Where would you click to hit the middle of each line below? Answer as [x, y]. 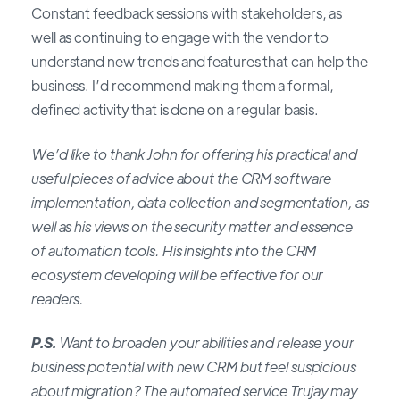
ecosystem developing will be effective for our [178, 274]
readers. [58, 298]
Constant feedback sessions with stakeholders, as [187, 13]
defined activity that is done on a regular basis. [175, 110]
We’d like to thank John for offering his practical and [194, 154]
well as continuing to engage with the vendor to [180, 37]
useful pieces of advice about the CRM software [182, 178]
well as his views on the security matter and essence [192, 226]
